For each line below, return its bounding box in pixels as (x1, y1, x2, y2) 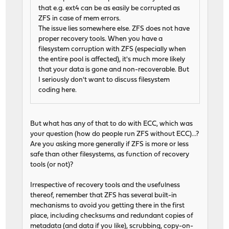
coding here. (38, 87, 77, 94)
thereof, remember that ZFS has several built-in (30, 192, 177, 199)
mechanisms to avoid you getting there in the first (30, 202, 185, 210)
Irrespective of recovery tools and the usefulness (30, 182, 180, 189)
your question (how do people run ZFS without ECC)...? (30, 131, 199, 138)
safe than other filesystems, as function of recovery (30, 151, 190, 158)
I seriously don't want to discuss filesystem (38, 77, 170, 84)
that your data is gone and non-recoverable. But (38, 66, 190, 74)
